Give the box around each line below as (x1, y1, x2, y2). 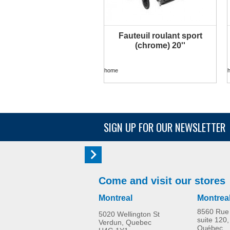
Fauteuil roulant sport (118, 31, 202, 40)
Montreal (99, 193, 132, 202)
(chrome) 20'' (135, 41, 185, 50)
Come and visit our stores (99, 175, 225, 186)
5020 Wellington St (99, 209, 160, 218)
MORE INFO (142, 33, 179, 47)
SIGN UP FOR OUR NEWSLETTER (104, 119, 228, 135)
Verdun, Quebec (99, 218, 151, 226)
